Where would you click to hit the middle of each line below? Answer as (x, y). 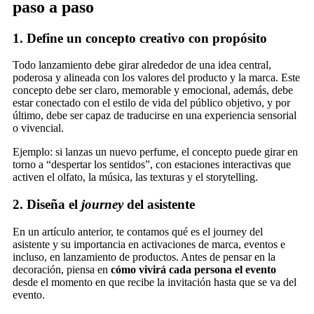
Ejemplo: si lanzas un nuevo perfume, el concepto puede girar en (155, 152)
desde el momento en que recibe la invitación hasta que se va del (155, 282)
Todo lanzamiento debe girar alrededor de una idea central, (142, 65)
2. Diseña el (47, 205)
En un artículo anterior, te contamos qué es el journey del (138, 231)
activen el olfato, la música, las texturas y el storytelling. (135, 177)
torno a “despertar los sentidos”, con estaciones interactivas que (152, 165)
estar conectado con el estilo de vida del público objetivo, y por (151, 103)
